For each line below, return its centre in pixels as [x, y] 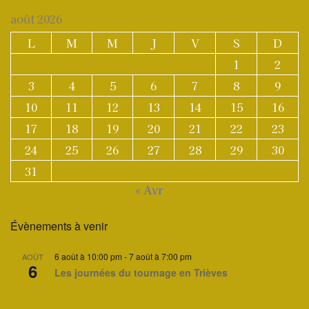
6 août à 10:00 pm [88, 256]
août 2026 [36, 19]
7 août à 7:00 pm [160, 256]
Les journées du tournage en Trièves [141, 272]
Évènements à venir [59, 226]
